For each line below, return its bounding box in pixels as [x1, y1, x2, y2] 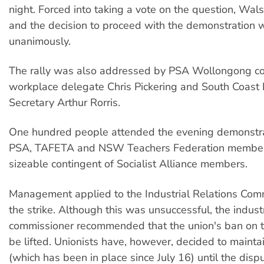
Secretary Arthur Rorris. [9, 95, 120, 110]
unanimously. [9, 34, 71, 48]
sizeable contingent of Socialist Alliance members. [9, 157, 247, 171]
